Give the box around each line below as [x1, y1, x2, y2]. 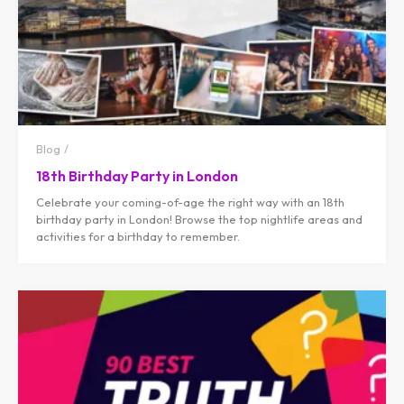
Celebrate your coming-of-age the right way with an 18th [36, 195, 344, 210]
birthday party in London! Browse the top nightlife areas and [36, 212, 363, 227]
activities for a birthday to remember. [36, 229, 240, 244]
